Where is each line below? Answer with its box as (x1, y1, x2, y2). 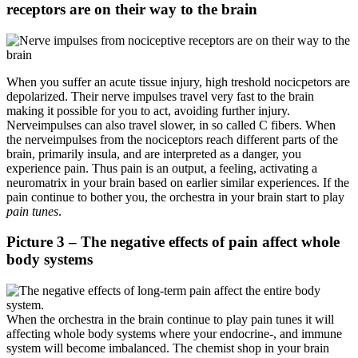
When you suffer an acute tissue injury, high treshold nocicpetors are (6, 74, 350, 89)
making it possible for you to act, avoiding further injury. (6, 103, 290, 117)
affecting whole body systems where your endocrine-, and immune (6, 327, 342, 340)
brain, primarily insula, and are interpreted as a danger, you (6, 146, 301, 161)
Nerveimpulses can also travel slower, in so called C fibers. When (6, 117, 336, 132)
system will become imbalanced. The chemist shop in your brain (6, 341, 329, 355)
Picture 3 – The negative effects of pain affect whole (6, 233, 340, 251)
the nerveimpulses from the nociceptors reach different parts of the (6, 132, 338, 146)
